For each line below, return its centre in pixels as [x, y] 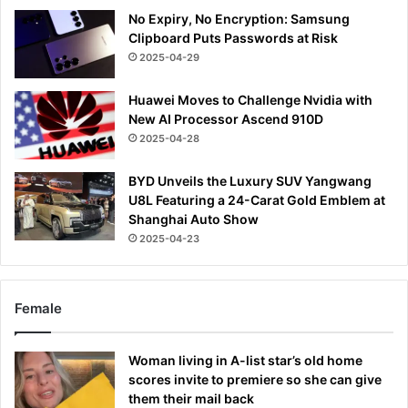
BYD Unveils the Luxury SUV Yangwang [250, 180]
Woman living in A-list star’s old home [245, 360]
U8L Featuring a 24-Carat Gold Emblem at [257, 199]
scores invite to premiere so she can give [255, 379]
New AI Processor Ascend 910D [226, 118]
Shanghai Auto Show [194, 219]
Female [38, 308]
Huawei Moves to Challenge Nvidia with [250, 99]
